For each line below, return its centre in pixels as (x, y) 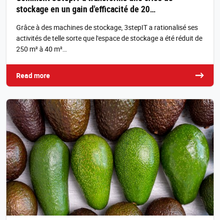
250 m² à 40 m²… (41, 49)
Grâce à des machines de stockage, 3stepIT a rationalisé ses (107, 27)
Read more (33, 75)
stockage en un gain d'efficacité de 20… (86, 9)
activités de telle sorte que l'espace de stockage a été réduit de (109, 38)
